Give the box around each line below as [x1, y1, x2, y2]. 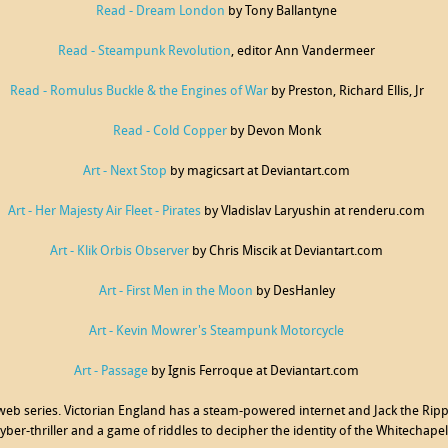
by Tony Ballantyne [225, 5, 337, 18]
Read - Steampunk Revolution [58, 45, 231, 58]
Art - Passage [74, 365, 148, 378]
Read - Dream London [96, 5, 225, 18]
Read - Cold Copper [112, 125, 227, 138]
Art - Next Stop [83, 165, 167, 178]
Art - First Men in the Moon [98, 285, 253, 298]
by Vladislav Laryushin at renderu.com [201, 205, 425, 218]
